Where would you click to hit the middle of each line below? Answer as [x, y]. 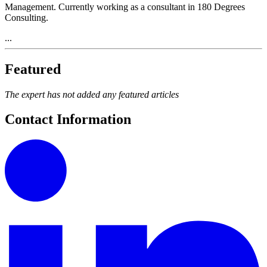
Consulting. [27, 17]
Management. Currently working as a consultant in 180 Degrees [125, 7]
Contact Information [68, 119]
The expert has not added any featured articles [92, 94]
